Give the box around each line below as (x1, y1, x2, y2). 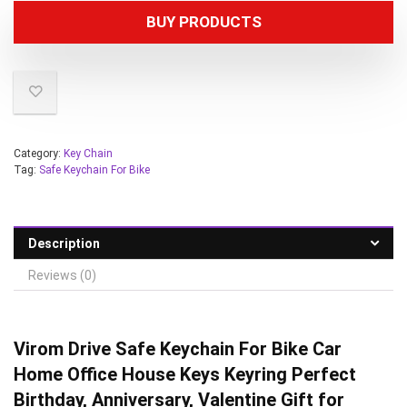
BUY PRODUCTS (145, 13, 262, 32)
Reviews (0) (28, 268, 96, 283)
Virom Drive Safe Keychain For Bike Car (14, 338, 342, 361)
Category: (14, 147, 64, 161)
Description (28, 236, 100, 252)
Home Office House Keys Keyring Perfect (14, 363, 356, 386)
